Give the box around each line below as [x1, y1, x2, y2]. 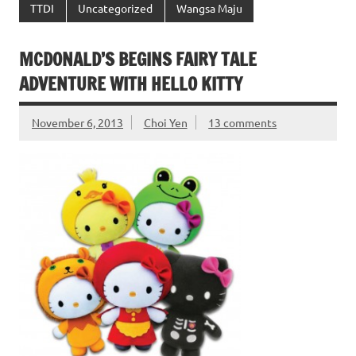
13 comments [208, 115, 277, 130]
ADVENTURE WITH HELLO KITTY [19, 72, 242, 97]
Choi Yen [143, 115, 188, 130]
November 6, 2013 [32, 115, 123, 130]
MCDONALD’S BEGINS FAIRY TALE [19, 47, 257, 72]
